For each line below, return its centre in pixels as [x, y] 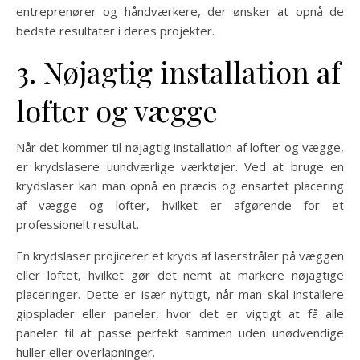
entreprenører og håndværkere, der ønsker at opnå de [180, 12]
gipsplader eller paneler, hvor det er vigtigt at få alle [180, 314]
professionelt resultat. [78, 225]
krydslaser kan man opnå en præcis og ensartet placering [180, 186]
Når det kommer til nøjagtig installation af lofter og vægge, [180, 147]
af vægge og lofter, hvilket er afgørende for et [180, 205]
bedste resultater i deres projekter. [115, 31]
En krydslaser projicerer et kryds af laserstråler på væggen [180, 256]
